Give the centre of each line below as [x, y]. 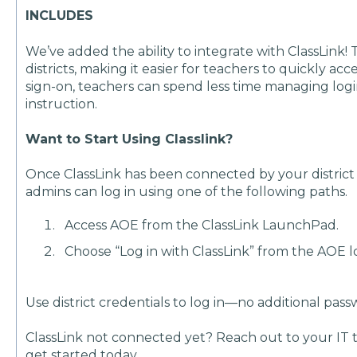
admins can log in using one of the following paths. [188, 192]
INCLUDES [60, 16]
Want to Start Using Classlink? [129, 139]
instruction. [62, 104]
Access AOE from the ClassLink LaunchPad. [202, 226]
